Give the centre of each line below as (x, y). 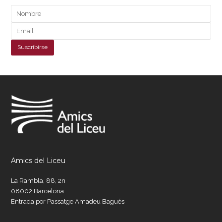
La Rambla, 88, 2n (38, 181)
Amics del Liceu (38, 161)
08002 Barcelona (38, 191)
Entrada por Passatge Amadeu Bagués (68, 202)
